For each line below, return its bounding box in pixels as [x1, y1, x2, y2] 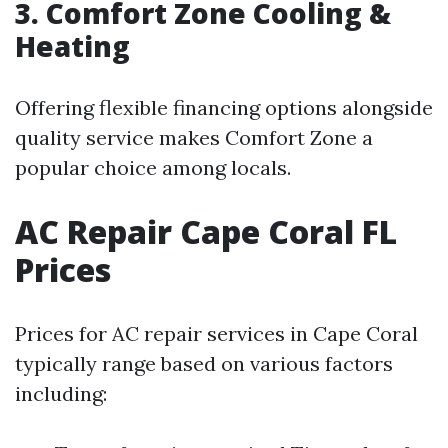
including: [15, 381, 107, 407]
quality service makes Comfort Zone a [15, 125, 373, 151]
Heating [15, 27, 130, 66]
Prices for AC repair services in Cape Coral [15, 321, 418, 347]
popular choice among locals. [15, 155, 291, 181]
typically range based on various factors [15, 351, 393, 377]
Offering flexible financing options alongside [15, 95, 433, 121]
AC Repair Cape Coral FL [15, 210, 397, 254]
